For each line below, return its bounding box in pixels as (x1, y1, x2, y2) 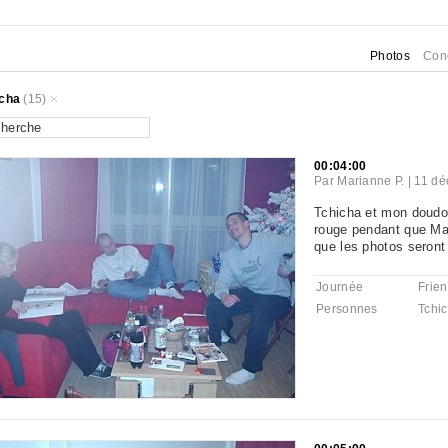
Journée (316, 280, 364, 294)
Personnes (316, 302, 378, 316)
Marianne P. (337, 174, 405, 188)
